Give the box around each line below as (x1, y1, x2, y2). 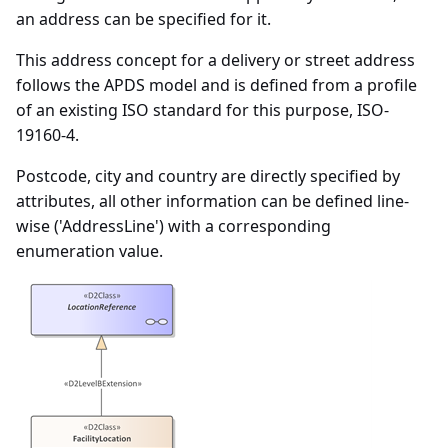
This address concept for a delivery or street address (16, 49, 415, 72)
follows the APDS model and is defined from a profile (16, 74, 417, 97)
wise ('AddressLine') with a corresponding (16, 215, 331, 238)
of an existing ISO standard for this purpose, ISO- (16, 99, 389, 122)
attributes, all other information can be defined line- (16, 190, 409, 213)
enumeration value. (16, 240, 163, 263)
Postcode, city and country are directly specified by (16, 165, 400, 188)
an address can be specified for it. (16, 8, 271, 31)
